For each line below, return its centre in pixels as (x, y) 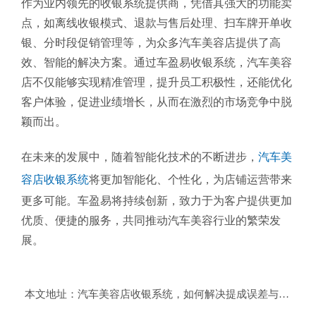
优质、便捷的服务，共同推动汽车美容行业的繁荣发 (151, 220)
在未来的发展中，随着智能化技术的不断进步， (140, 157)
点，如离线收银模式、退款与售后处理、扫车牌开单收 (157, 23)
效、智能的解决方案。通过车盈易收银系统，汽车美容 (157, 62)
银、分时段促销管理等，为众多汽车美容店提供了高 (151, 42)
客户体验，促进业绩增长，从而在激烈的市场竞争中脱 (157, 102)
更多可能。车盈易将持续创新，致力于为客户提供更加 (157, 200)
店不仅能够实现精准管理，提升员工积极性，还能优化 (157, 82)
